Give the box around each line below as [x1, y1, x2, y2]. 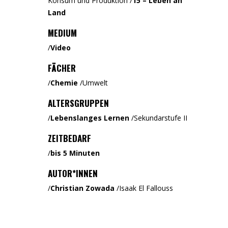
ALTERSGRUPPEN [48, 97, 109, 109]
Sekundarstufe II [134, 113, 187, 123]
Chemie [50, 78, 78, 88]
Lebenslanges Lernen [50, 113, 129, 123]
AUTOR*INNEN [48, 167, 98, 180]
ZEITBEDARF [48, 132, 91, 145]
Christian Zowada [50, 183, 115, 193]
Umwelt [82, 78, 108, 88]
